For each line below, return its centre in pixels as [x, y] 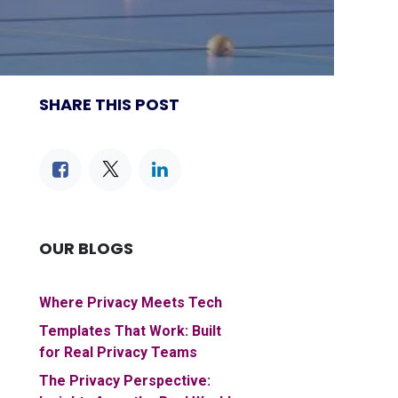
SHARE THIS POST [109, 105]
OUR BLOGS [86, 249]
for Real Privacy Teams [118, 353]
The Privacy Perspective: [125, 381]
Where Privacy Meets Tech [131, 303]
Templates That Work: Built [130, 331]
